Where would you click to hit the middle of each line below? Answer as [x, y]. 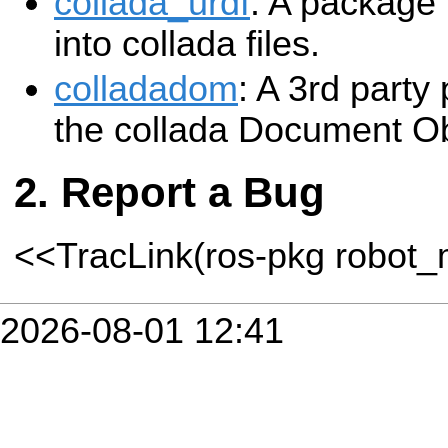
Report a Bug [193, 193]
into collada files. [187, 44]
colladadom [146, 89]
